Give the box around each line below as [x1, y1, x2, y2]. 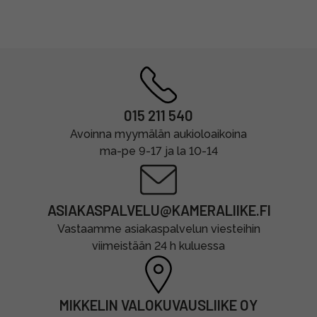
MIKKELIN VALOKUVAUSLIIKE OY [59, 296, 258, 313]
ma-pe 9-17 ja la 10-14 [99, 144, 218, 158]
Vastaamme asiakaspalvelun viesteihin [57, 222, 260, 236]
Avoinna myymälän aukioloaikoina [70, 127, 247, 141]
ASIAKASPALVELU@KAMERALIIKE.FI [47, 202, 271, 219]
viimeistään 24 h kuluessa [92, 239, 225, 253]
